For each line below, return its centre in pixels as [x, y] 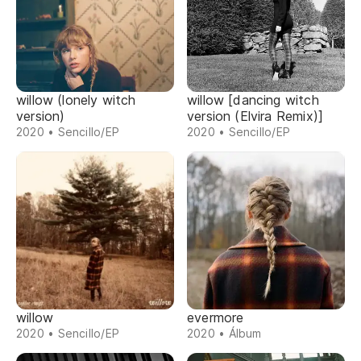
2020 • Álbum [224, 333]
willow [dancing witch [253, 100]
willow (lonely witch [76, 100]
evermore [216, 317]
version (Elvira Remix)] [255, 116]
